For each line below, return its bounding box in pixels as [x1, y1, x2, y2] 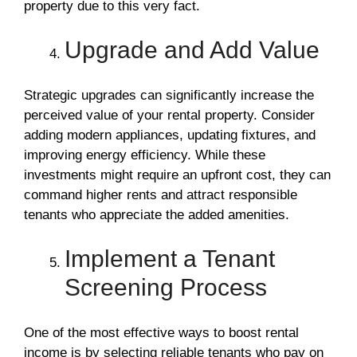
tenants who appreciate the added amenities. [24, 206, 289, 222]
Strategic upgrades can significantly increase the [24, 87, 314, 103]
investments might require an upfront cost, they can [24, 167, 331, 182]
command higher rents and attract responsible [24, 186, 297, 202]
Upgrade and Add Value [65, 37, 320, 64]
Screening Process [65, 274, 267, 301]
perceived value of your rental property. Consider [24, 107, 315, 123]
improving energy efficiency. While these [24, 147, 265, 163]
